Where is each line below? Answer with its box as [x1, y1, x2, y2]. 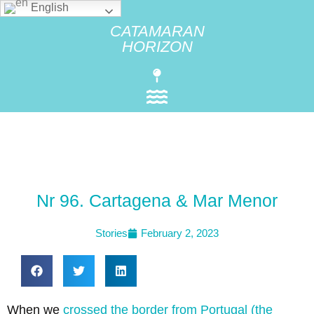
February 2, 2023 [141, 227, 219, 239]
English [28, 1, 69, 14]
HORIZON [121, 38, 193, 55]
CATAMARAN [109, 22, 205, 40]
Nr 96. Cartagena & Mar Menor [36, 191, 278, 210]
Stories [95, 227, 128, 239]
